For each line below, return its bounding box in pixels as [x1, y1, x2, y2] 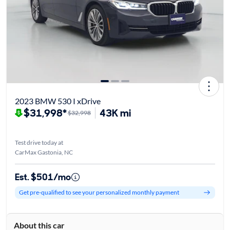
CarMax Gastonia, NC [14, 148, 73, 156]
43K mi [99, 106, 131, 120]
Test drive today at [14, 138, 63, 146]
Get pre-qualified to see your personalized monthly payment [18, 188, 179, 197]
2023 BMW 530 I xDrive [14, 95, 101, 106]
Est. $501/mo [14, 170, 71, 183]
